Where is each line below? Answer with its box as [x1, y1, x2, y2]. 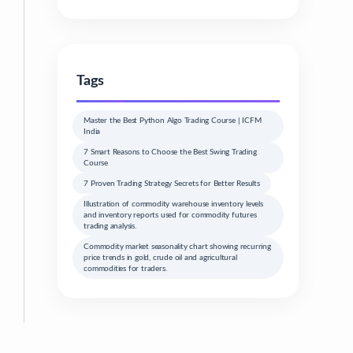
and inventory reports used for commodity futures [84, 211, 257, 219]
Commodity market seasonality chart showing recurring [84, 243, 271, 251]
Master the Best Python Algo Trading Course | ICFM [84, 117, 262, 124]
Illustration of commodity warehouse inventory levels [84, 200, 263, 208]
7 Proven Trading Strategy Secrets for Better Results [84, 180, 260, 188]
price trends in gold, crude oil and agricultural [84, 254, 237, 262]
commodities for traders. [84, 265, 167, 273]
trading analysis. [84, 222, 136, 230]
